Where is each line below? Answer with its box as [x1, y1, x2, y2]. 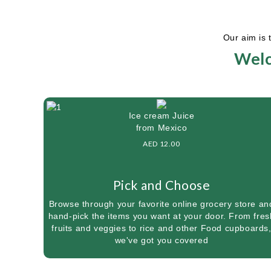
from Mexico [135, 123, 188, 132]
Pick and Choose [113, 177, 211, 192]
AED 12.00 [143, 139, 180, 148]
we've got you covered [114, 235, 209, 245]
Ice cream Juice [128, 111, 195, 120]
